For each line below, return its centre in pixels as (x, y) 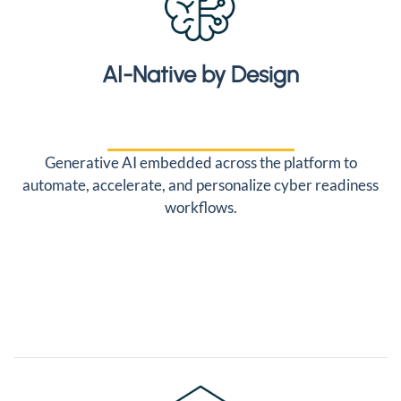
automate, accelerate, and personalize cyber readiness (200, 185)
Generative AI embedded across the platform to (200, 162)
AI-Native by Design (200, 74)
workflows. (200, 207)
